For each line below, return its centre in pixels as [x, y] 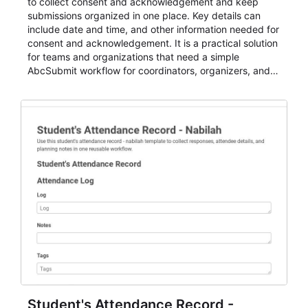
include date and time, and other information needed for [153, 29]
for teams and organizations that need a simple [133, 57]
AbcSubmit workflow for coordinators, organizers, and [149, 70]
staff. [39, 84]
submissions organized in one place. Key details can [144, 15]
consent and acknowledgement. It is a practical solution [153, 43]
